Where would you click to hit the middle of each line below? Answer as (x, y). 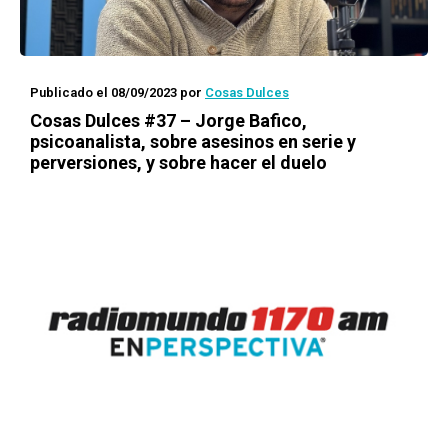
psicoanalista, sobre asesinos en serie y (193, 141)
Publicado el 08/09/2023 (103, 92)
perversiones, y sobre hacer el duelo (178, 162)
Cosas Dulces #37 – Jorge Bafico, (168, 120)
